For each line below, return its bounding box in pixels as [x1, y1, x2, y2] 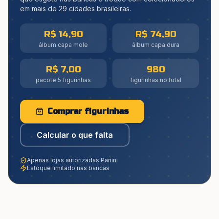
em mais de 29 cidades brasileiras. [20, 4, 131, 13]
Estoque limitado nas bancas [27, 164, 109, 172]
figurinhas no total [130, 76, 181, 84]
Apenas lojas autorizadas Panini [27, 156, 118, 164]
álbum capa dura [132, 41, 179, 48]
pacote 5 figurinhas [36, 76, 91, 84]
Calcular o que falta [37, 130, 113, 140]
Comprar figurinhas [47, 107, 129, 116]
